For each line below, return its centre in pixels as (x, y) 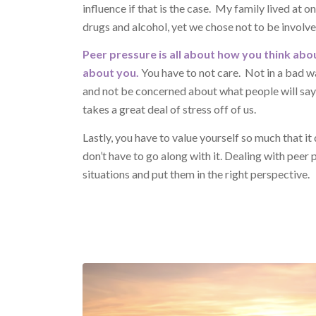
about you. (111, 73)
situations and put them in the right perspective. (196, 174)
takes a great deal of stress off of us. (170, 109)
